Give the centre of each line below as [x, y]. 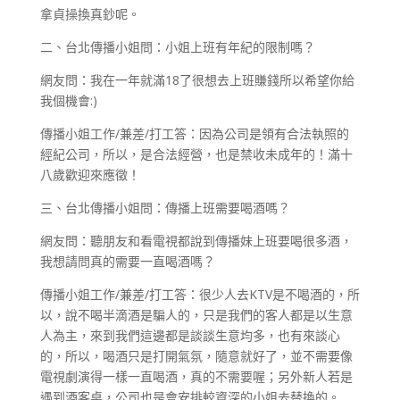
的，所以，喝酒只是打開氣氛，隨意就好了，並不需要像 [196, 355]
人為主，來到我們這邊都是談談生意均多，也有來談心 [190, 335]
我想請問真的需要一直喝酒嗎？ [127, 261]
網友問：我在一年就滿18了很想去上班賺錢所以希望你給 [197, 79]
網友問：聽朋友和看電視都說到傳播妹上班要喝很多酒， [196, 240]
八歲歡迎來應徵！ [90, 174]
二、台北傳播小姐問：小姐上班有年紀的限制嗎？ [177, 46]
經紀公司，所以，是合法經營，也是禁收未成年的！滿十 [196, 154]
